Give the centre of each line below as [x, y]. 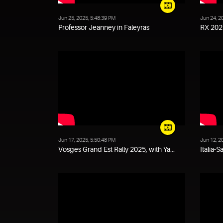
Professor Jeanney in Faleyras [104, 27]
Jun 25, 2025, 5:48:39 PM [87, 18]
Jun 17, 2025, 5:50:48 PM [87, 140]
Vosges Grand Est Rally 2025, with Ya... [116, 149]
